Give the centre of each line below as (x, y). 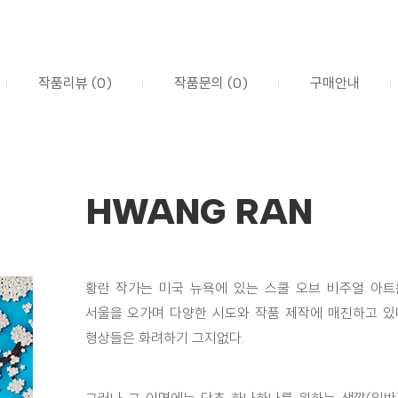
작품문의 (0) (211, 83)
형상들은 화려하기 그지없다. (164, 338)
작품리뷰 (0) (75, 83)
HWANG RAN (199, 211)
